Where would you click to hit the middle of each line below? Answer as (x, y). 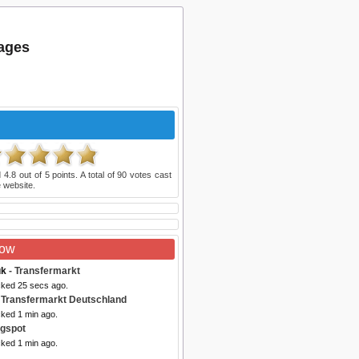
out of (30, 175)
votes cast (149, 175)
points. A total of (83, 175)
